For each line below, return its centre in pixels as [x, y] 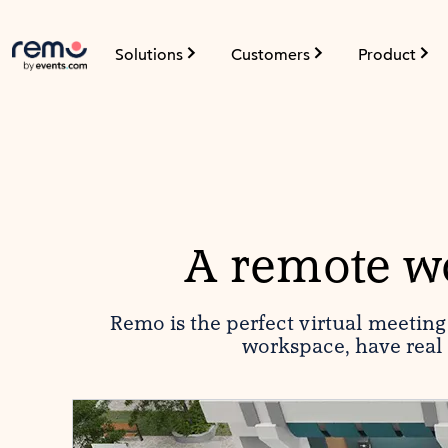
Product [387, 55]
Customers [270, 55]
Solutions [149, 55]
